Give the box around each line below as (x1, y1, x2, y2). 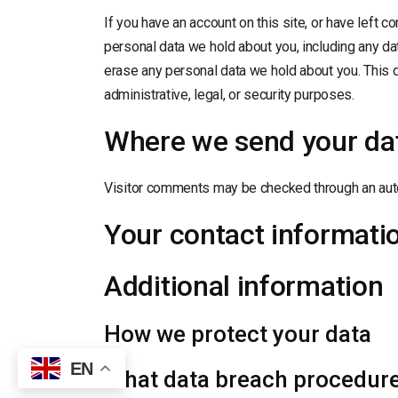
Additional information (104, 268, 384, 303)
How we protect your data (104, 320, 371, 347)
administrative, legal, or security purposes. (104, 85, 354, 103)
